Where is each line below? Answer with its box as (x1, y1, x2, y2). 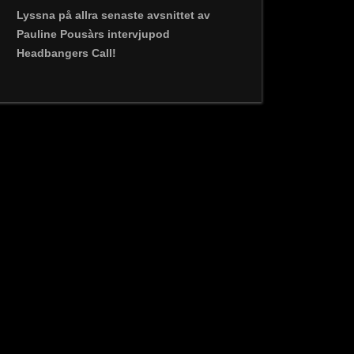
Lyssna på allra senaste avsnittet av (17, 9, 210, 21)
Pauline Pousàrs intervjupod (17, 28, 170, 40)
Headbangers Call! (17, 47, 116, 59)
